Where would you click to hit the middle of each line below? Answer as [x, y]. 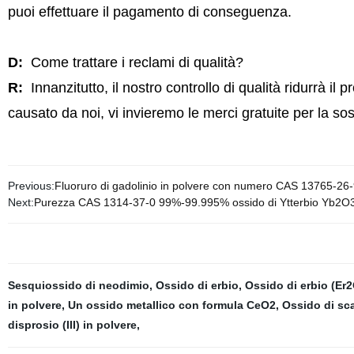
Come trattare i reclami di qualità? [135, 62]
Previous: [31, 186]
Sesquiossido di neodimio [78, 285]
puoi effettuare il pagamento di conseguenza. [149, 12]
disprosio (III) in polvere [72, 325]
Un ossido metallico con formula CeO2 [171, 305]
